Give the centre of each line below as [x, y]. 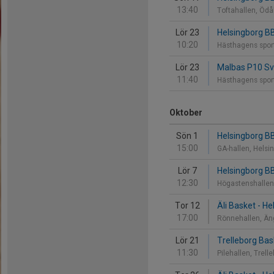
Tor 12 [187, 206]
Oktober [186, 113]
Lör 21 [187, 240]
